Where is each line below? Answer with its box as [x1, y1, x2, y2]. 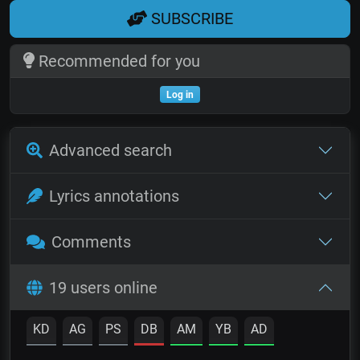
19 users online [49, 277, 157, 297]
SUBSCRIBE [147, 9, 233, 29]
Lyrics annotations [49, 186, 179, 206]
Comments [51, 231, 131, 252]
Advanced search [49, 140, 172, 160]
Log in [166, 88, 194, 100]
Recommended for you [34, 51, 200, 71]
